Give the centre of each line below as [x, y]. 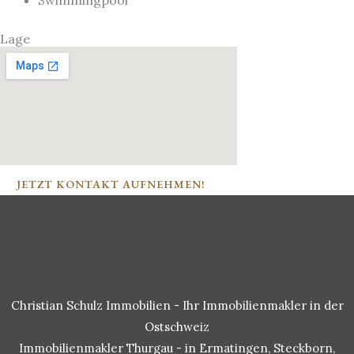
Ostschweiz [177, 327]
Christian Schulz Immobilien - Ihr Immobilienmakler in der [177, 305]
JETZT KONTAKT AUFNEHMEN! [111, 184]
